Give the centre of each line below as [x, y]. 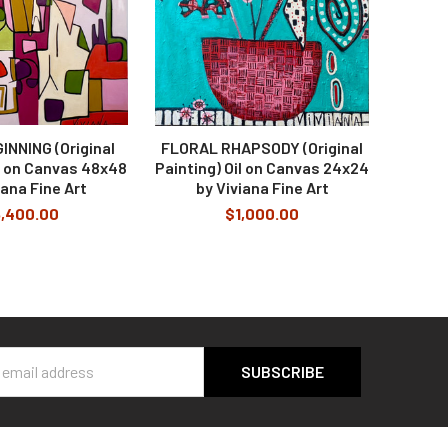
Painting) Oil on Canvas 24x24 [262, 167]
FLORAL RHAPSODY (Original [262, 147]
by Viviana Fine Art [262, 187]
